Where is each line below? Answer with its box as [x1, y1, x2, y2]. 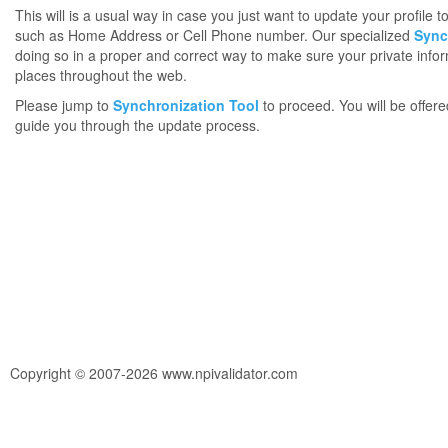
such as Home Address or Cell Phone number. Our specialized [15, 25, 414, 45]
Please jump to [15, 95, 113, 115]
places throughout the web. [15, 65, 187, 85]
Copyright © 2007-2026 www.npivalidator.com [10, 363, 298, 383]
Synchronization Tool [113, 95, 259, 115]
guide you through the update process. [15, 115, 260, 135]
